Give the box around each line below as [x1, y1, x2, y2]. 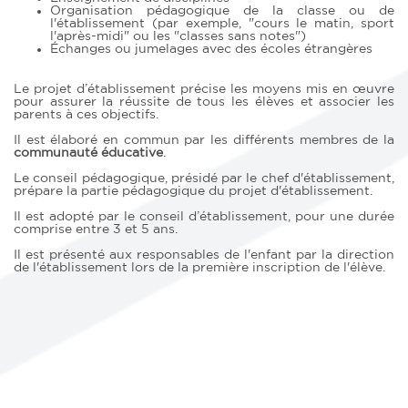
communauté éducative [14, 146, 163, 159]
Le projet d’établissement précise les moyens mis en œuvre [14, 82, 394, 96]
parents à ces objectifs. [14, 107, 158, 121]
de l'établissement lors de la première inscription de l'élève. [14, 260, 385, 274]
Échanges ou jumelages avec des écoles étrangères [50, 42, 372, 56]
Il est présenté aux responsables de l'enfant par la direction [14, 248, 394, 261]
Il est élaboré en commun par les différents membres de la [14, 133, 394, 147]
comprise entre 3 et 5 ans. [14, 222, 178, 236]
